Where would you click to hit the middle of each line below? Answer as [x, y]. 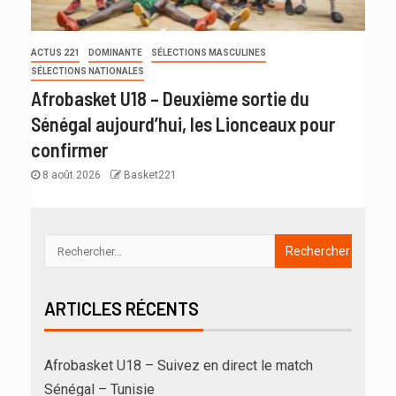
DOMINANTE [115, 53]
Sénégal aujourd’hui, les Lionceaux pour [183, 124]
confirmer [69, 150]
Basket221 [150, 175]
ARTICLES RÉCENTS [122, 309]
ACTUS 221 [55, 53]
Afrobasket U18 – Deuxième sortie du [170, 99]
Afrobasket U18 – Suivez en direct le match [179, 366]
